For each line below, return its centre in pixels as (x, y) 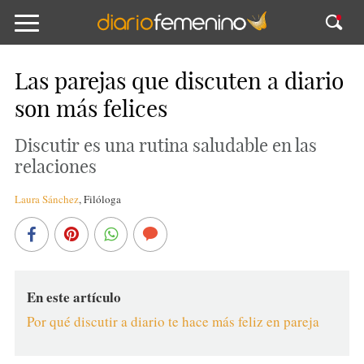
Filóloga (102, 199)
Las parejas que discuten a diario (179, 81)
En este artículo (74, 297)
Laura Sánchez (46, 199)
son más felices (91, 108)
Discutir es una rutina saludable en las (165, 145)
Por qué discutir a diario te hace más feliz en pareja (173, 321)
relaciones (55, 167)
